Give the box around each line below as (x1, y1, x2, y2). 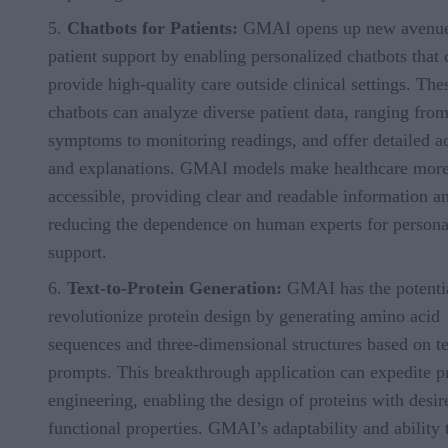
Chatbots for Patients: (67, 17, 238, 38)
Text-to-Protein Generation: (67, 277, 282, 298)
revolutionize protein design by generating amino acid (48, 305, 440, 326)
